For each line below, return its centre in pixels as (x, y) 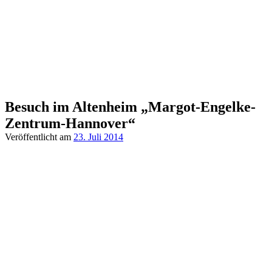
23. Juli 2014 (98, 137)
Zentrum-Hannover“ (70, 123)
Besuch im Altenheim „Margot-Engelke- (130, 107)
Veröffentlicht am (39, 137)
